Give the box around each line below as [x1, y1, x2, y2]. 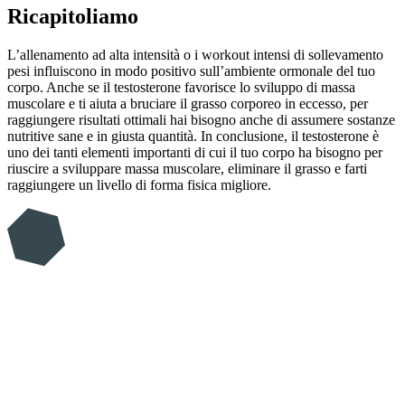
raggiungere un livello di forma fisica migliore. [7, 177, 271, 193]
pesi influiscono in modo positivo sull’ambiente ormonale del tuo [7, 63, 375, 80]
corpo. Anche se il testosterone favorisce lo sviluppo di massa [7, 80, 355, 96]
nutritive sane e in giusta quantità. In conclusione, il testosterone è [7, 128, 379, 145]
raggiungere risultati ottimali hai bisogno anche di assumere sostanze [7, 112, 395, 128]
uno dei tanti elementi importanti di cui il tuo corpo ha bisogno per [7, 145, 382, 161]
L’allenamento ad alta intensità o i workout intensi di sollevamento [7, 47, 383, 63]
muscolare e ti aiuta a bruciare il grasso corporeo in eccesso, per [7, 96, 368, 112]
